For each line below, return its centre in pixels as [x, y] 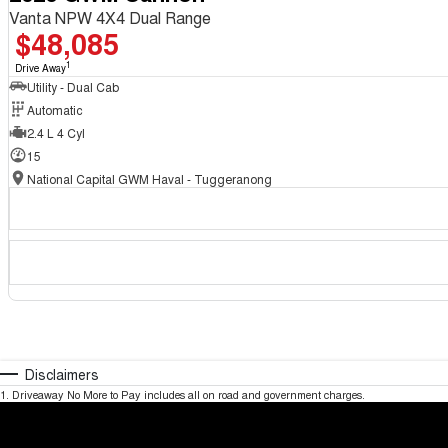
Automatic [54, 109]
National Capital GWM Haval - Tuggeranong [149, 178]
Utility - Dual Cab [72, 86]
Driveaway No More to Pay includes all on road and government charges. [188, 394]
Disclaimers [62, 374]
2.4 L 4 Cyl [55, 132]
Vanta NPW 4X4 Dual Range [109, 18]
